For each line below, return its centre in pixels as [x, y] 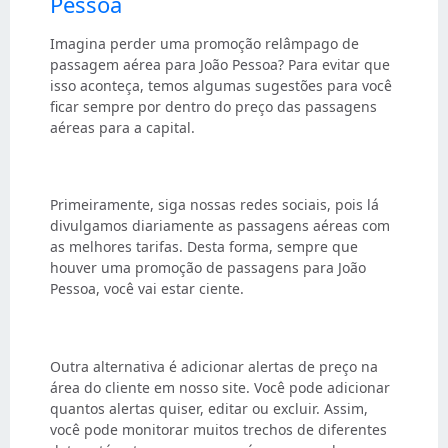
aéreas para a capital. [122, 127]
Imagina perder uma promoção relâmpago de [204, 43]
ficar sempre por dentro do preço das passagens [213, 106]
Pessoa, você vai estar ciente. [147, 289]
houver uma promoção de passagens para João [208, 268]
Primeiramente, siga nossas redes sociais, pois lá [214, 205]
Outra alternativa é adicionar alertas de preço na [214, 366]
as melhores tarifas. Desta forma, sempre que [204, 247]
